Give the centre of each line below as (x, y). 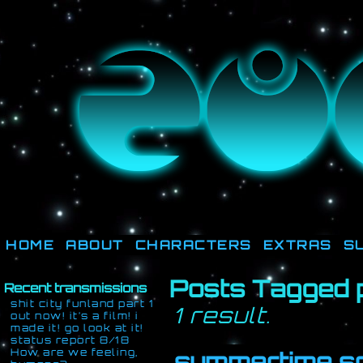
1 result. (223, 315)
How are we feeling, (75, 352)
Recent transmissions (75, 288)
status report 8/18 (70, 340)
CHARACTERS (193, 245)
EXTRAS (297, 245)
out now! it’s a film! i (75, 316)
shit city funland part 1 (82, 303)
